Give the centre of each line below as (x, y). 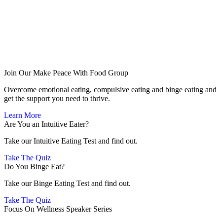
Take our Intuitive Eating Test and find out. (71, 141)
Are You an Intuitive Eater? (46, 124)
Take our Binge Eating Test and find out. (67, 184)
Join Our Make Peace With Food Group (66, 73)
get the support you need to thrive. (58, 99)
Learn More (22, 115)
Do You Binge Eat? (34, 167)
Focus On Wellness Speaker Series (58, 209)
